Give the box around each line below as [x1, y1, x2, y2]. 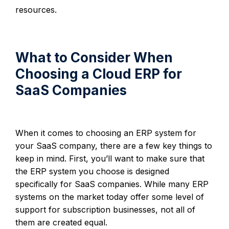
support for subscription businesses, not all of [15, 204, 195, 215]
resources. [15, 4, 57, 15]
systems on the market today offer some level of [15, 191, 204, 202]
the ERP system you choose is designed [15, 166, 169, 176]
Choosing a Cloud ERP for [15, 65, 182, 82]
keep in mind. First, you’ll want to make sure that [15, 153, 204, 164]
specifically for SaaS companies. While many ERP [15, 178, 209, 189]
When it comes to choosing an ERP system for [15, 127, 196, 138]
